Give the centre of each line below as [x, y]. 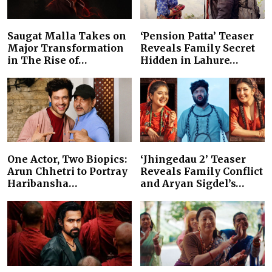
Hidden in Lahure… [189, 60]
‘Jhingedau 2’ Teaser [193, 159]
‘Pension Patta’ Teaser [197, 36]
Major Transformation [66, 48]
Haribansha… [42, 184]
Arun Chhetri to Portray [67, 172]
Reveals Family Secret [198, 48]
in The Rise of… [47, 60]
